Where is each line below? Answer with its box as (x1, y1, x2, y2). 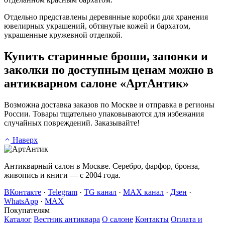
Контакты (135, 215, 169, 224)
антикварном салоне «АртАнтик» (4, 77, 189, 90)
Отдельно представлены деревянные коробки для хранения (4, 13, 208, 22)
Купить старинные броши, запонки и (4, 50, 208, 63)
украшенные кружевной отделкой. (4, 31, 123, 40)
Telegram (48, 188, 77, 197)
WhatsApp (4, 197, 38, 206)
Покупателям (4, 206, 50, 215)
